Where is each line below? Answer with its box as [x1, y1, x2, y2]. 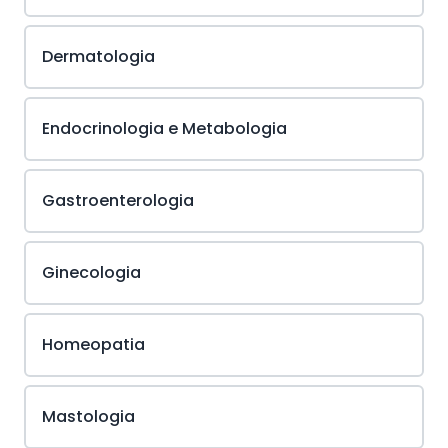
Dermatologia [42, 45, 155, 68]
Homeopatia [42, 333, 145, 356]
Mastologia [42, 405, 135, 428]
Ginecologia [42, 261, 141, 284]
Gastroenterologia [42, 189, 194, 212]
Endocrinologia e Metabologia [42, 117, 287, 140]
